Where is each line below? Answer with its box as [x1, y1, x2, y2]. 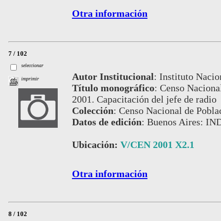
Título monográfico [72, 82, 154, 94]
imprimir [21, 75, 39, 81]
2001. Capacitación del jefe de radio [72, 94, 217, 105]
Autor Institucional [72, 71, 154, 82]
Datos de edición [72, 116, 142, 128]
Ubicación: [72, 139, 120, 150]
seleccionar [21, 62, 44, 68]
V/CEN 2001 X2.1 [120, 139, 194, 150]
